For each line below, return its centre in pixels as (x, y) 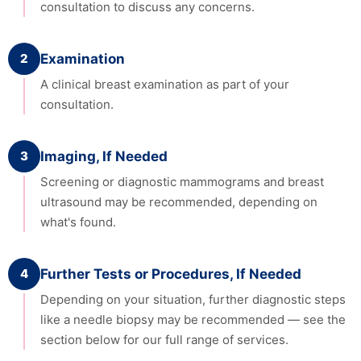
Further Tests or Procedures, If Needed (171, 274)
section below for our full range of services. (164, 339)
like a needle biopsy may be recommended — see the (193, 319)
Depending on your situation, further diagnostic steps (193, 299)
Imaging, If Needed (104, 156)
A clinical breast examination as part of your (165, 84)
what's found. (78, 222)
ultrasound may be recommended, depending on (179, 201)
